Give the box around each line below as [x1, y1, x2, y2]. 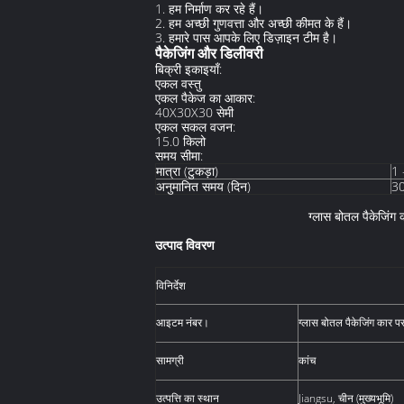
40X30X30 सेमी [155, 104, 234, 121]
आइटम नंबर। [156, 315, 209, 330]
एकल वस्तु [155, 75, 201, 92]
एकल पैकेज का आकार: [155, 89, 255, 106]
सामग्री [156, 353, 184, 368]
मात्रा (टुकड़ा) [156, 162, 218, 179]
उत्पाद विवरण [155, 236, 215, 253]
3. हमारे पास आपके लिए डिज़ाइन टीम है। [155, 29, 337, 46]
